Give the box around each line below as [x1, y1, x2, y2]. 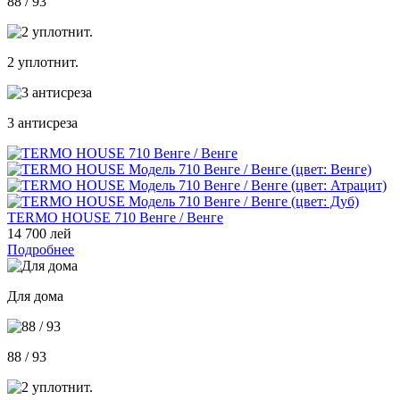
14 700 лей [7, 225, 71, 241]
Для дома [7, 287, 63, 304]
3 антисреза [7, 114, 78, 130]
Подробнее [7, 241, 74, 257]
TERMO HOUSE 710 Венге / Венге [7, 209, 223, 225]
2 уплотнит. [7, 54, 79, 70]
